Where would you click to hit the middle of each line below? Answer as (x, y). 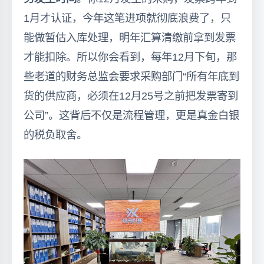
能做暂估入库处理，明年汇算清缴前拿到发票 (130, 37)
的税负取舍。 (55, 135)
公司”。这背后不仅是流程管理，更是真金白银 (131, 115)
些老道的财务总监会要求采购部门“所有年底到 (131, 76)
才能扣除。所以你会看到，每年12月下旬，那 (130, 57)
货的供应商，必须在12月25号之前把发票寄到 (131, 96)
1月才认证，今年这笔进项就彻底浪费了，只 (127, 18)
